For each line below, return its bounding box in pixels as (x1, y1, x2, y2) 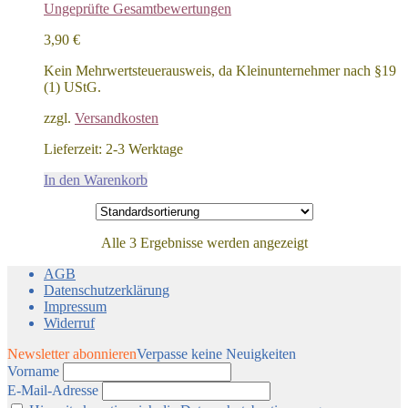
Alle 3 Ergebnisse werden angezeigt (100, 235, 308, 251)
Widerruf (44, 315, 95, 331)
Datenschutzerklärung (44, 282, 169, 299)
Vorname (7, 363, 59, 380)
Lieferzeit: (44, 141, 106, 158)
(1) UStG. (44, 79, 101, 96)
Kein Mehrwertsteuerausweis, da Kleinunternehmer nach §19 (44, 63, 396, 79)
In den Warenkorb (44, 172, 148, 189)
